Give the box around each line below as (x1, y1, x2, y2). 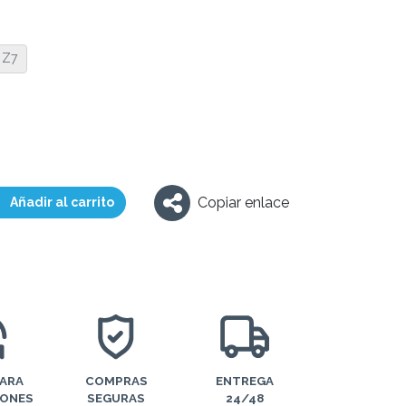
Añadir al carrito (10, 195, 114, 210)
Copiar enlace (198, 193, 289, 211)
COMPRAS (84, 372, 148, 388)
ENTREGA (215, 372, 274, 388)
